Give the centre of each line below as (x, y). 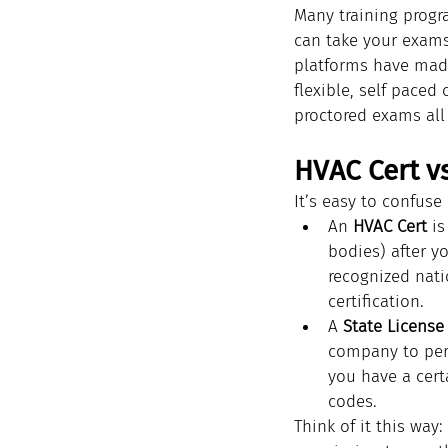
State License (393, 326)
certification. (376, 301)
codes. (352, 401)
